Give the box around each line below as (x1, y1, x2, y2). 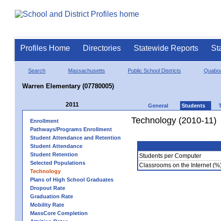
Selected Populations (30, 159, 85, 166)
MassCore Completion (30, 210, 88, 216)
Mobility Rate (30, 201, 64, 208)
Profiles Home (20, 44, 70, 52)
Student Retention (30, 151, 78, 157)
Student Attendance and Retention (30, 134, 121, 141)
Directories (83, 44, 121, 52)
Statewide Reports (134, 44, 198, 52)
